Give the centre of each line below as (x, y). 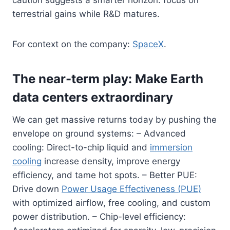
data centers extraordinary (93, 97)
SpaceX (148, 44)
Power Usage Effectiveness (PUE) (131, 189)
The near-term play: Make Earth (108, 79)
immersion (171, 147)
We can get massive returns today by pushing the (114, 119)
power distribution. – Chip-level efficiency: (99, 216)
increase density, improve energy (111, 161)
